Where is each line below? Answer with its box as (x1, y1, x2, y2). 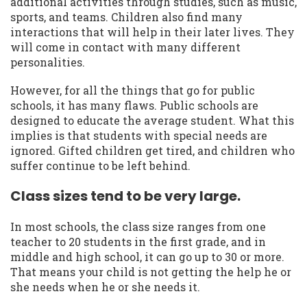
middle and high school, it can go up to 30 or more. (10, 249, 284, 264)
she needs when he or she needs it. (10, 280, 200, 294)
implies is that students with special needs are (10, 127, 267, 143)
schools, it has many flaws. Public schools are (10, 97, 258, 112)
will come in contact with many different (10, 39, 241, 54)
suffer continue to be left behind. (10, 158, 191, 173)
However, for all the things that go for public (10, 82, 255, 97)
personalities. (10, 54, 85, 69)
